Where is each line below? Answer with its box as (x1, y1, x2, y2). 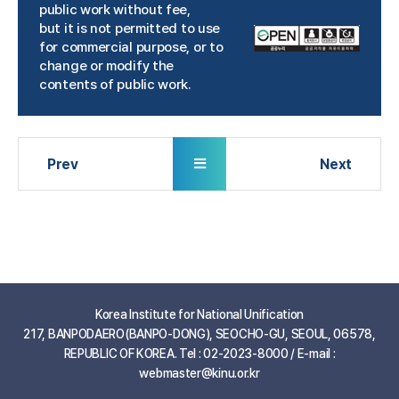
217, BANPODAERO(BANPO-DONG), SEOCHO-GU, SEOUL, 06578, (23, 327, 376, 342)
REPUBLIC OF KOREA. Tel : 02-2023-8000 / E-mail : (63, 346, 336, 362)
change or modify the (39, 58, 175, 75)
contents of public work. (39, 77, 191, 94)
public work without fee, (39, 2, 191, 19)
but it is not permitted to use (39, 20, 221, 37)
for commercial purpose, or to (39, 39, 224, 56)
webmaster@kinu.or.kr (139, 366, 260, 381)
